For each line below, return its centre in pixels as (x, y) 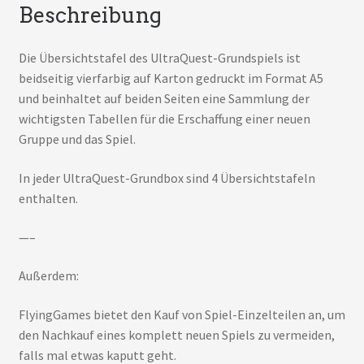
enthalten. (48, 199)
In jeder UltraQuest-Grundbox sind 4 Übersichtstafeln (167, 178)
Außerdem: (48, 276)
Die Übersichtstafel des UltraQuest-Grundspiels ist (159, 58)
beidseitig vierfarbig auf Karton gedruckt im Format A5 (171, 78)
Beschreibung (90, 15)
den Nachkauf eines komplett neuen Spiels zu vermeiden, (176, 335)
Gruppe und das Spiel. (77, 139)
